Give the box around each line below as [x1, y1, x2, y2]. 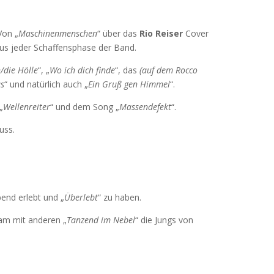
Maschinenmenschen [18, 28, 97, 39]
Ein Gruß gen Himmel [88, 78, 170, 90]
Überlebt [64, 191, 98, 203]
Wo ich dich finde [50, 64, 115, 76]
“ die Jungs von [135, 214, 193, 226]
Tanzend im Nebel [67, 214, 135, 226]
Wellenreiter [3, 101, 50, 113]
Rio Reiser [139, 28, 183, 39]
